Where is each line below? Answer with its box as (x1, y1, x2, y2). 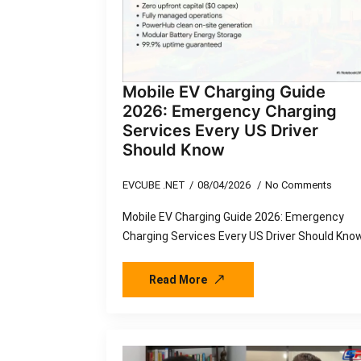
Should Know (122, 139, 225, 160)
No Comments (265, 178, 332, 191)
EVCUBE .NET (122, 178, 185, 191)
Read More (149, 272, 207, 286)
